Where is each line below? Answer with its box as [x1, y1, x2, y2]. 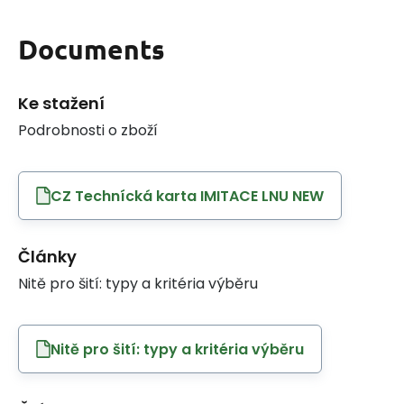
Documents [18, 32, 165, 67]
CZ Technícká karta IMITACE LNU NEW [50, 185, 324, 207]
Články [18, 245, 77, 269]
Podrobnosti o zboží [18, 120, 158, 142]
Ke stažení [18, 92, 105, 115]
